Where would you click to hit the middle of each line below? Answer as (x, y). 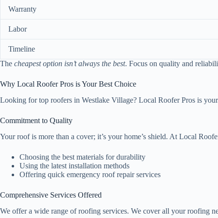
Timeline (22, 49)
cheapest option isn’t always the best (70, 64)
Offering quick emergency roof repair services (90, 174)
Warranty (22, 9)
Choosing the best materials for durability (82, 157)
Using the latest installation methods (74, 165)
